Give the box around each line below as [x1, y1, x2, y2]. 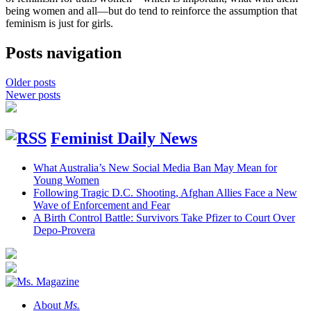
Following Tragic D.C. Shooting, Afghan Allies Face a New [33, 187, 297, 199]
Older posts [6, 76, 56, 89]
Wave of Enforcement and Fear [33, 199, 170, 212]
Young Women [33, 174, 99, 187]
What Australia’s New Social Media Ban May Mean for [33, 162, 277, 174]
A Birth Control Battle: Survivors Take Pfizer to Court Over [33, 212, 295, 224]
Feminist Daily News [51, 129, 197, 148]
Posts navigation [6, 44, 121, 62]
